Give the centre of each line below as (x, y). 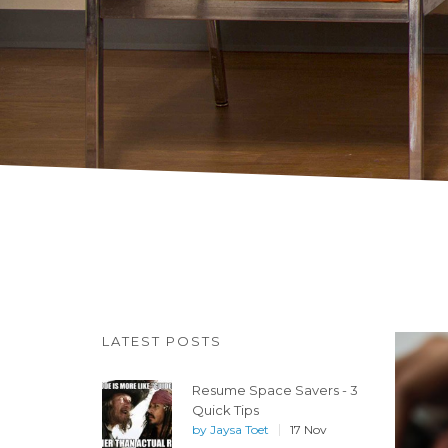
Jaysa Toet (239, 429)
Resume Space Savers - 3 (275, 390)
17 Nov (308, 429)
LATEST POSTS (162, 341)
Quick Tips (225, 410)
